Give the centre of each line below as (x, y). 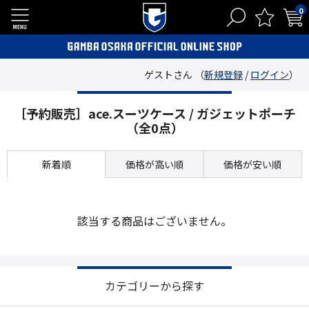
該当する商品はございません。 (154, 221)
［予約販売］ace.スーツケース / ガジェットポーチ (154, 113)
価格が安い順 (253, 164)
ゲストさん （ (174, 74)
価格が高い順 (154, 164)
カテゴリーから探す (154, 286)
